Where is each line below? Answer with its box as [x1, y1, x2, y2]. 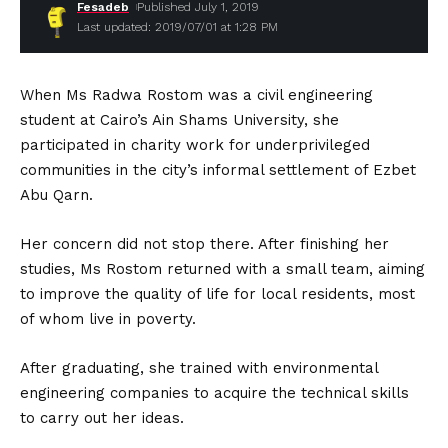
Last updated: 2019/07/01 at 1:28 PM [77, 20, 278, 34]
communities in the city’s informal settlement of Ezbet [20, 161, 416, 179]
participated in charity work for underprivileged [20, 136, 370, 154]
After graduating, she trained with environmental [20, 359, 378, 377]
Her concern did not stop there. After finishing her [20, 235, 389, 253]
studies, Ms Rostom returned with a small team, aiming [20, 260, 425, 278]
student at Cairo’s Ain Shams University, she [20, 111, 339, 129]
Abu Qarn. [20, 186, 93, 204]
